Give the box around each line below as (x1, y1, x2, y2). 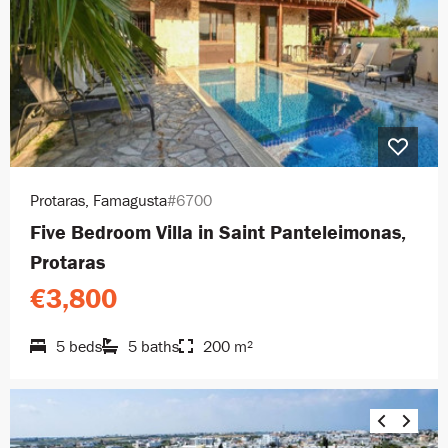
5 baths (128, 335, 179, 356)
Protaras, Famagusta (30, 189, 167, 210)
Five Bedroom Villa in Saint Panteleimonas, (30, 218, 406, 244)
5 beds (56, 335, 102, 356)
